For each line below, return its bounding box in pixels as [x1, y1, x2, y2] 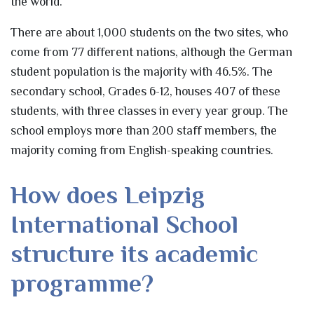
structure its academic [11, 239, 258, 268]
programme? [11, 268, 153, 297]
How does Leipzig [11, 180, 205, 209]
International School [11, 210, 238, 238]
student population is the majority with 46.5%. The [11, 64, 273, 78]
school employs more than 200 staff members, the [11, 123, 277, 137]
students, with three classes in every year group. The [11, 103, 288, 118]
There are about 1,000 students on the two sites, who [11, 25, 288, 39]
